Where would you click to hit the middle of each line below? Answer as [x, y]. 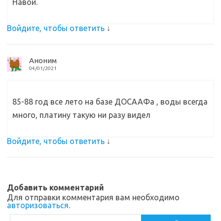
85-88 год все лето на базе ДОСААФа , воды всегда [110, 102]
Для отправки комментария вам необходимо [93, 198]
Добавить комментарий [55, 188]
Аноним [43, 61]
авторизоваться [38, 205]
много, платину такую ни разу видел [81, 115]
